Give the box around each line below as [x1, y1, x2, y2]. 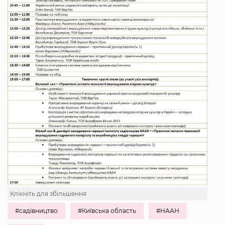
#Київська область [78, 206, 136, 214]
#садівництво [15, 206, 58, 214]
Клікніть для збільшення [10, 189, 86, 197]
